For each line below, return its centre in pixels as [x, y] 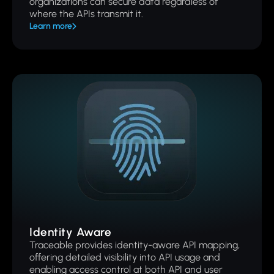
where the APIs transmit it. [86, 14]
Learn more [51, 26]
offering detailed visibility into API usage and [125, 257]
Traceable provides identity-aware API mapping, [135, 245]
